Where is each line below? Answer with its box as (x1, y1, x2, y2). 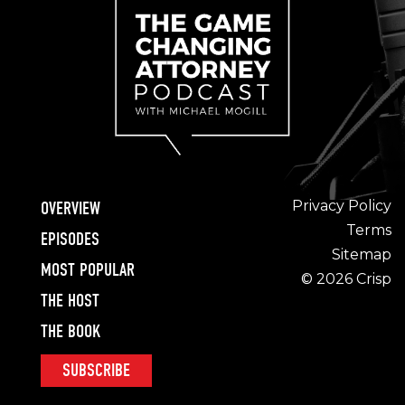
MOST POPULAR (41, 259, 135, 281)
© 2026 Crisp (300, 270, 391, 287)
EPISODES (41, 229, 99, 250)
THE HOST (41, 290, 99, 312)
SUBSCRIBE (62, 360, 130, 381)
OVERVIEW (41, 198, 100, 220)
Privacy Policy (291, 197, 391, 214)
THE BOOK (41, 321, 101, 343)
